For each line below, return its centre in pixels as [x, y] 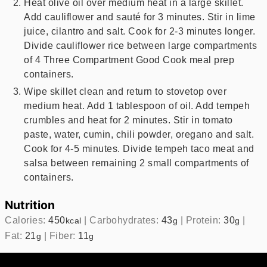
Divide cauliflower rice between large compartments [141, 46]
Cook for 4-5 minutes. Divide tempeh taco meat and [139, 149]
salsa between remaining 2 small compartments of [136, 163]
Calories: [27, 220]
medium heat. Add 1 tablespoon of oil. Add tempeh [137, 106]
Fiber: [64, 236]
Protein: [205, 220]
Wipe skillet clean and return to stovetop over [125, 91]
